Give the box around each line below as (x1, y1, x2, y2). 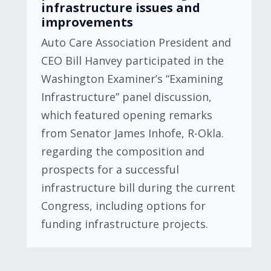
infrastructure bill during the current (41, 180, 235, 195)
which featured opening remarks (41, 108, 212, 122)
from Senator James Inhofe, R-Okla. (41, 126, 224, 140)
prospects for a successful (41, 162, 179, 177)
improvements (41, 14, 133, 30)
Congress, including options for (41, 198, 206, 213)
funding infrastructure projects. (41, 217, 208, 231)
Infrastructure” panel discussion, (41, 90, 212, 104)
